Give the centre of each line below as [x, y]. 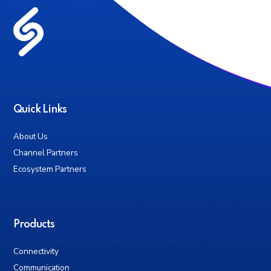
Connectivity [36, 252]
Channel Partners [46, 153]
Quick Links [40, 110]
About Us [31, 137]
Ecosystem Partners [50, 169]
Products [34, 225]
